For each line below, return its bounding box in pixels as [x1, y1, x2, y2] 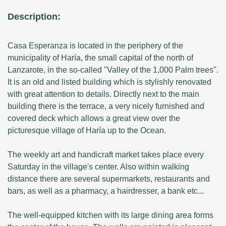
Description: [8, 12, 61, 22]
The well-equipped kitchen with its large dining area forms [8, 211, 213, 220]
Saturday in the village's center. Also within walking [8, 162, 189, 172]
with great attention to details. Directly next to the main [8, 90, 199, 99]
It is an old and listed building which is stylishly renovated [8, 78, 211, 87]
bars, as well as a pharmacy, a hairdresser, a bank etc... [8, 187, 204, 196]
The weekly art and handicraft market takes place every [8, 150, 204, 159]
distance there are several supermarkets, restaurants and [8, 175, 210, 184]
